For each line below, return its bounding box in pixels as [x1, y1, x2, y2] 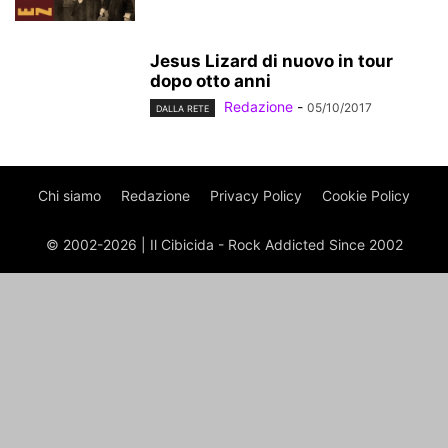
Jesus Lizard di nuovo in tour [150, 51, 393, 72]
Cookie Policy [322, 187, 410, 205]
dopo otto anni [150, 71, 271, 92]
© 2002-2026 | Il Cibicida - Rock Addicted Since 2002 [45, 236, 403, 254]
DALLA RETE [156, 103, 209, 115]
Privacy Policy [210, 187, 302, 205]
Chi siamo [38, 187, 101, 205]
